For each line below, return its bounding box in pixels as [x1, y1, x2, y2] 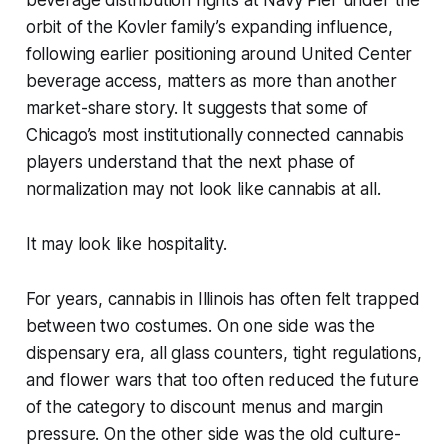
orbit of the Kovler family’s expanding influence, [25, 17, 393, 38]
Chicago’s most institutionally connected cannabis [25, 125, 404, 146]
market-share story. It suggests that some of [25, 98, 369, 119]
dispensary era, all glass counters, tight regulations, [25, 343, 422, 364]
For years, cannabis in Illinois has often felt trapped [25, 289, 420, 310]
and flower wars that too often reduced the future [25, 370, 419, 391]
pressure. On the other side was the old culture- [25, 424, 401, 445]
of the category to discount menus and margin [25, 397, 384, 418]
